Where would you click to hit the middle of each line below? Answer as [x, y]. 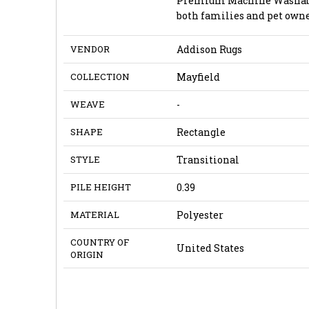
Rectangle [201, 132]
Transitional [208, 159]
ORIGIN [87, 254]
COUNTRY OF [99, 242]
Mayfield [198, 77]
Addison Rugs [209, 49]
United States [210, 248]
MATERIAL [94, 214]
